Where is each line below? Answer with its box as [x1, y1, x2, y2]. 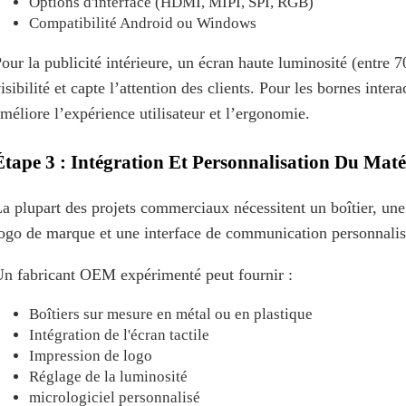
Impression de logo [29, 346, 152, 364]
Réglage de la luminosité [29, 367, 188, 385]
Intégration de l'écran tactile [29, 325, 209, 343]
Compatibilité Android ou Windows [29, 14, 256, 32]
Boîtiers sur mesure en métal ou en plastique [29, 304, 313, 323]
